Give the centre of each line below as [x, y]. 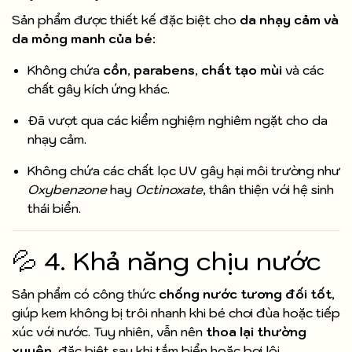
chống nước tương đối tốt [245, 294]
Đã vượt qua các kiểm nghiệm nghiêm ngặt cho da [178, 121]
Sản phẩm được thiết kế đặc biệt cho [126, 20]
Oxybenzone [67, 190]
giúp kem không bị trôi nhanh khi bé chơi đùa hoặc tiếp [176, 313]
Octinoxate [169, 190]
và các [303, 70]
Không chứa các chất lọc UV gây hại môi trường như [184, 171]
